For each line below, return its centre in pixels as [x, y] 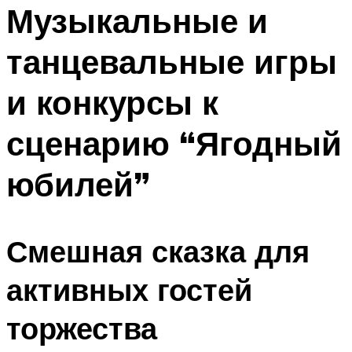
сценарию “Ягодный [174, 143]
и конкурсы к [112, 103]
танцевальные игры [172, 62]
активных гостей [129, 289]
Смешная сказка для [158, 251]
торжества [82, 328]
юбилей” [78, 184]
